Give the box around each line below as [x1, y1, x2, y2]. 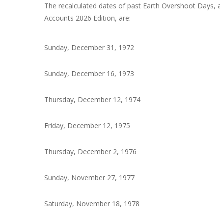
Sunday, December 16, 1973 [44, 69, 135, 79]
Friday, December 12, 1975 [44, 121, 131, 131]
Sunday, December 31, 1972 [44, 43, 135, 53]
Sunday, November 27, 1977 [44, 173, 135, 183]
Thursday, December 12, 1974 [44, 95, 141, 105]
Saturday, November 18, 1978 [44, 199, 140, 209]
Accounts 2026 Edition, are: [44, 13, 131, 23]
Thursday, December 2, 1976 [44, 147, 137, 157]
